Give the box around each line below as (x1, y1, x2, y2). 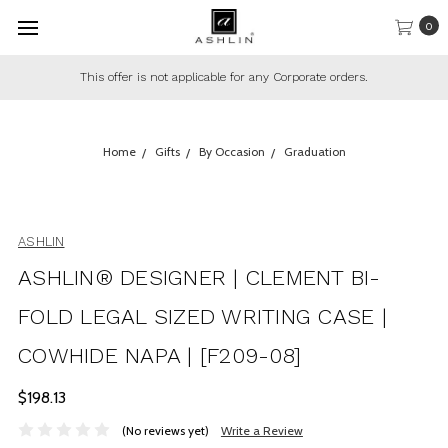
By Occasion (198, 144, 265, 159)
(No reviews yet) (121, 422, 209, 438)
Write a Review (220, 422, 303, 438)
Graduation (283, 144, 346, 159)
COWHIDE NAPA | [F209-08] (18, 343, 301, 368)
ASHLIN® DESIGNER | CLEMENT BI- (18, 265, 381, 290)
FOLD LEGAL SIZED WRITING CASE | (18, 304, 387, 329)
